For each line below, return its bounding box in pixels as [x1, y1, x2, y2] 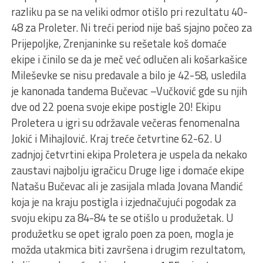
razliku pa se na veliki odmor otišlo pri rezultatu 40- [11, 4, 248, 21]
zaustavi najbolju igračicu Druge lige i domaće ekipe [11, 162, 244, 179]
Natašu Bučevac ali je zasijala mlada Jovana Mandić [11, 178, 243, 195]
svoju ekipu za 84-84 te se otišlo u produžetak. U [11, 210, 234, 227]
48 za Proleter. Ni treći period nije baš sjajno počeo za [11, 19, 252, 36]
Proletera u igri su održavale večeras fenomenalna [11, 114, 240, 131]
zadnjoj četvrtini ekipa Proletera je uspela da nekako [11, 146, 247, 163]
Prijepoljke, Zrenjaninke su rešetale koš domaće [11, 35, 227, 52]
